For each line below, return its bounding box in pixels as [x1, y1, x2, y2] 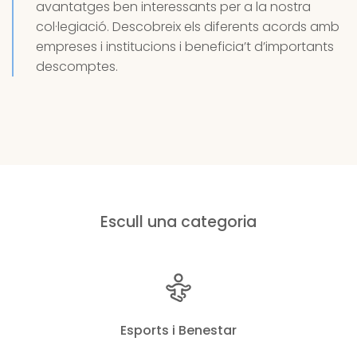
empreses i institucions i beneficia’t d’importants [36, 37, 334, 56]
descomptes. [36, 57, 121, 76]
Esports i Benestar [120, 321, 237, 340]
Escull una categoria [100, 210, 257, 233]
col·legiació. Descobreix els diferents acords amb [36, 17, 343, 36]
